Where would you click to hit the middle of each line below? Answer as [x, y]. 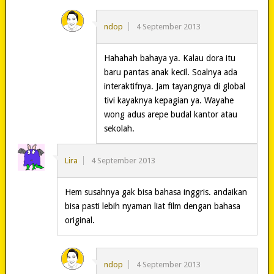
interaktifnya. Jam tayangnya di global [174, 86]
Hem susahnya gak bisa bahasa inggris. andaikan [156, 192]
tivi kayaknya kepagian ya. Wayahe [168, 100]
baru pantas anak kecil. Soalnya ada [170, 72]
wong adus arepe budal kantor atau [170, 114]
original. [80, 220]
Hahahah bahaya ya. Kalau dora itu [169, 58]
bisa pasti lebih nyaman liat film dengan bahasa [152, 206]
